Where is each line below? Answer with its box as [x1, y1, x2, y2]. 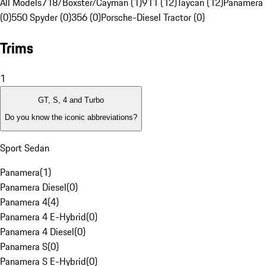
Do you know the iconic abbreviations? [5, 112, 137, 122]
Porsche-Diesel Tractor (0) [101, 10, 205, 25]
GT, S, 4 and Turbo [38, 96, 104, 105]
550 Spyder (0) [11, 10, 71, 25]
